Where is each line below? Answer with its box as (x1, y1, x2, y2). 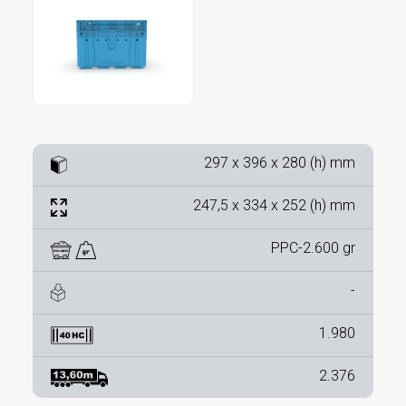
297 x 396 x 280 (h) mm (204, 154, 355, 171)
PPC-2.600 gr (271, 239, 355, 256)
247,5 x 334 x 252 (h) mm (193, 197, 355, 214)
